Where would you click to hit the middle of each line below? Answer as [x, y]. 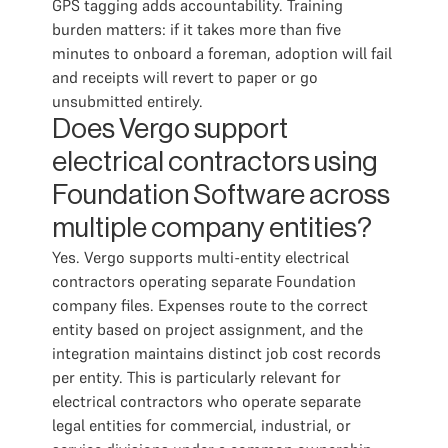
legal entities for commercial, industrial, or [201, 425]
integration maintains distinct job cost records [216, 353]
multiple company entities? [212, 228]
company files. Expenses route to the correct [210, 305]
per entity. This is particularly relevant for [196, 377]
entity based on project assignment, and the [207, 329]
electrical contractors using [215, 162]
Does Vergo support [170, 129]
